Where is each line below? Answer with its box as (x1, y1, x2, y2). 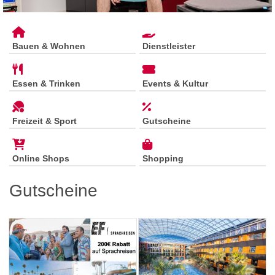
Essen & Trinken (12, 79, 80, 89)
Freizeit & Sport (12, 116, 77, 126)
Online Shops (12, 153, 69, 164)
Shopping (142, 153, 184, 164)
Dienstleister (142, 41, 195, 52)
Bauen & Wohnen (12, 41, 85, 52)
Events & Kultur (142, 79, 208, 89)
